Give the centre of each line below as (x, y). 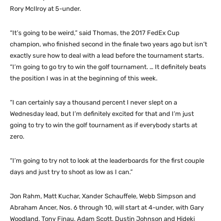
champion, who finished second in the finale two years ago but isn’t (109, 44)
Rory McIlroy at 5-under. (45, 8)
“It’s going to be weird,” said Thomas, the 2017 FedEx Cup (95, 33)
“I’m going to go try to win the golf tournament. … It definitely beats (108, 67)
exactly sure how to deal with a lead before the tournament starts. (107, 55)
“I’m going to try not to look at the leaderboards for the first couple (107, 160)
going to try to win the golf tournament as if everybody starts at (104, 125)
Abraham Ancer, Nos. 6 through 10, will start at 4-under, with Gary (107, 207)
